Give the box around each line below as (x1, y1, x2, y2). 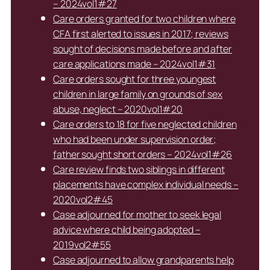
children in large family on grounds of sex (53, 87, 222, 101)
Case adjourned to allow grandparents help (53, 253, 234, 267)
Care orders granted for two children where (53, 12, 236, 26)
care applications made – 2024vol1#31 (53, 57, 216, 71)
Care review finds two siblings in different (53, 163, 225, 177)
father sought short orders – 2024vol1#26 (53, 148, 232, 162)
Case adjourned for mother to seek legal (53, 208, 222, 222)
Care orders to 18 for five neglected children (53, 118, 237, 131)
